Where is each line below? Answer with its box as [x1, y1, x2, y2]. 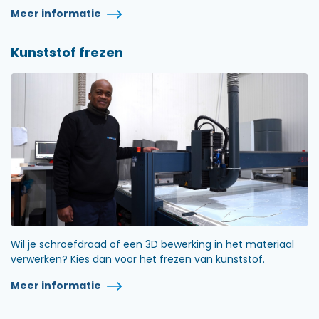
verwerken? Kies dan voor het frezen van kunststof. [11, 251, 265, 266]
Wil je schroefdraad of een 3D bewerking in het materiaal [11, 236, 294, 251]
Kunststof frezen [11, 43, 123, 61]
